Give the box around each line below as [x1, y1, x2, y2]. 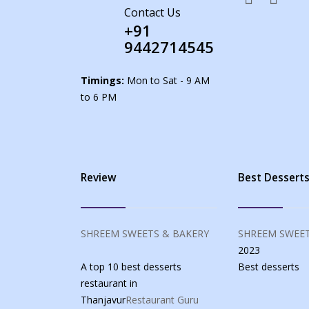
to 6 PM [81, 90, 117, 104]
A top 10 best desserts [81, 260, 181, 274]
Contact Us [124, 5, 181, 21]
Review [81, 170, 117, 186]
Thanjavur [81, 293, 126, 307]
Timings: [81, 74, 124, 88]
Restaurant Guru [126, 293, 199, 307]
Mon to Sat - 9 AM [124, 74, 210, 88]
